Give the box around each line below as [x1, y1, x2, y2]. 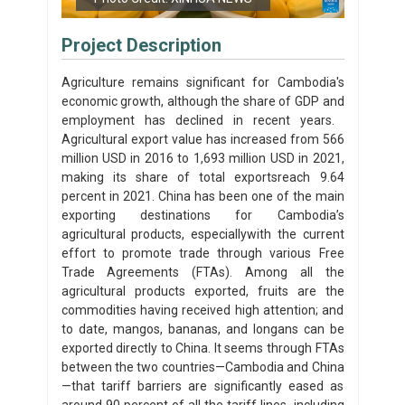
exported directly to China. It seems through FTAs [61, 340, 344, 355]
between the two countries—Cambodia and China [61, 359, 344, 374]
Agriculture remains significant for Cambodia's [61, 74, 344, 89]
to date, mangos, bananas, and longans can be [61, 321, 344, 336]
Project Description [61, 33, 221, 56]
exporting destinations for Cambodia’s [61, 207, 344, 222]
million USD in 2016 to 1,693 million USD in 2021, [61, 150, 344, 165]
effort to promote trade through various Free [61, 245, 344, 260]
